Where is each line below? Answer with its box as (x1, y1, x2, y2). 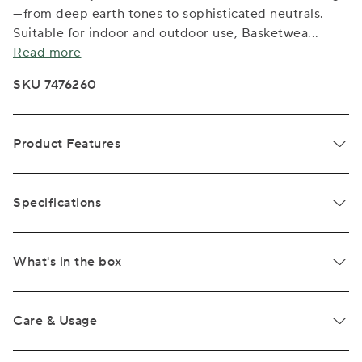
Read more (13, 44, 82, 61)
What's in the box (13, 254, 122, 270)
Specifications (13, 195, 101, 211)
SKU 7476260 (13, 77, 97, 93)
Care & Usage (13, 313, 97, 329)
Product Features (13, 136, 120, 152)
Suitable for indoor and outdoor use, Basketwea (13, 25, 308, 41)
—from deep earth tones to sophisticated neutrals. (13, 6, 324, 22)
